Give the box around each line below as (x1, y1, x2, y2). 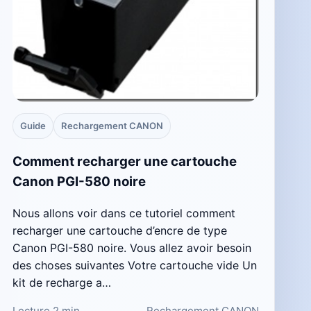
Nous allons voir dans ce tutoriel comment (12, 205, 235, 220)
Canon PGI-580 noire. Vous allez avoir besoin (12, 240, 251, 255)
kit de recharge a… (12, 275, 111, 289)
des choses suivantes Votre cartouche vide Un (12, 258, 257, 272)
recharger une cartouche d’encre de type (12, 223, 227, 237)
